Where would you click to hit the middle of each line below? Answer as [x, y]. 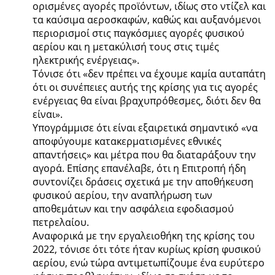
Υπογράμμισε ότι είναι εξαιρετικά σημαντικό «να [145, 127]
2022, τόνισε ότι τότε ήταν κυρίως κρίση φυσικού [146, 249]
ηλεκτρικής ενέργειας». [86, 60]
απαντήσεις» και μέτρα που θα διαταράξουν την [144, 154]
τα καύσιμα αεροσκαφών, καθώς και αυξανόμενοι [146, 19]
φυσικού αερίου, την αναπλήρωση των [122, 195]
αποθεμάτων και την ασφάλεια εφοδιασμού [133, 208]
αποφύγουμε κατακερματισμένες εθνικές [127, 141]
